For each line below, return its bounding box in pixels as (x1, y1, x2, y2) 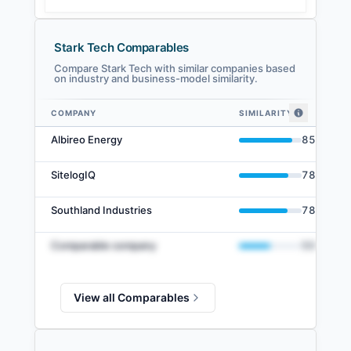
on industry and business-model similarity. (54, 72, 258, 85)
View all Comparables (74, 291, 190, 305)
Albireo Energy (51, 133, 122, 147)
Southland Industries (51, 204, 152, 217)
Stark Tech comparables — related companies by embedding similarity (34, 125, 342, 137)
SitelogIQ (51, 168, 96, 182)
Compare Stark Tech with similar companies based (54, 62, 295, 75)
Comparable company (51, 239, 156, 252)
